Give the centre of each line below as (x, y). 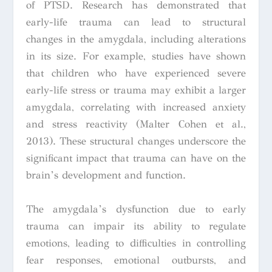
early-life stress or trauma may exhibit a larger (136, 90)
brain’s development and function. (106, 175)
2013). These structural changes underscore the (136, 141)
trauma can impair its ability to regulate (136, 226)
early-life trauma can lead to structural (136, 22)
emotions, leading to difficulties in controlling (136, 243)
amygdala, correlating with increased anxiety (136, 107)
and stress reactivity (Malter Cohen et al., (136, 124)
